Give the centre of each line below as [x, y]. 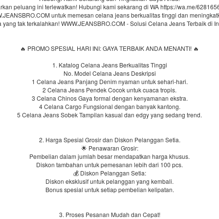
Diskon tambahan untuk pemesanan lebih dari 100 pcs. [109, 164]
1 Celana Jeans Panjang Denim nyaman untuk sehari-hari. [109, 81]
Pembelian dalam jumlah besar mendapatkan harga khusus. [109, 156]
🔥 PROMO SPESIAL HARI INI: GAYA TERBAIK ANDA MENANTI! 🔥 [109, 48]
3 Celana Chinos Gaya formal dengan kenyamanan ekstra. [109, 98]
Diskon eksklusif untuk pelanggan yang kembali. [109, 181]
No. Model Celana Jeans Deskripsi [109, 73]
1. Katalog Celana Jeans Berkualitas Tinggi [109, 65]
